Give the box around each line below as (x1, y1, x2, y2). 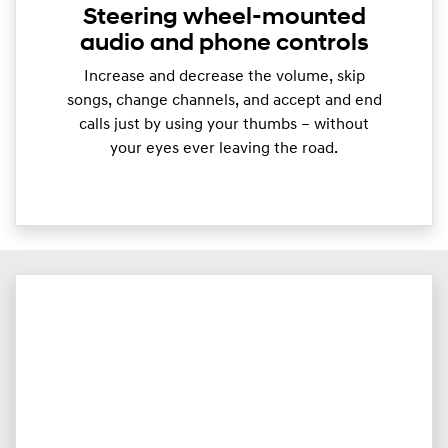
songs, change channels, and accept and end (66, 92, 382, 109)
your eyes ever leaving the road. (110, 140, 338, 157)
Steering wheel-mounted (82, 5, 366, 30)
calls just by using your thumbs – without (79, 116, 369, 133)
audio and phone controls (79, 31, 369, 56)
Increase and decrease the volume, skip (83, 68, 365, 85)
